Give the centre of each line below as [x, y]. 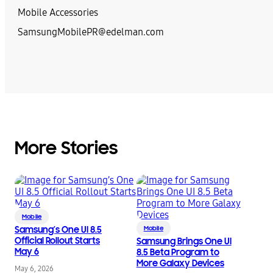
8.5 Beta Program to [178, 252]
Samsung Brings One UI [184, 241]
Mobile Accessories [58, 13]
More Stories [66, 148]
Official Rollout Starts [57, 240]
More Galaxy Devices [180, 263]
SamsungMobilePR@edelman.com [91, 32]
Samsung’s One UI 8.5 [58, 229]
